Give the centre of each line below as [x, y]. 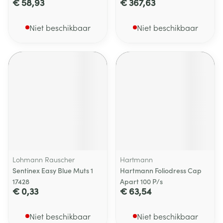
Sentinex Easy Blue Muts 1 [53, 170]
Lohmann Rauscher [44, 159]
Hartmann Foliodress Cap [161, 170]
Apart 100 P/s [141, 181]
